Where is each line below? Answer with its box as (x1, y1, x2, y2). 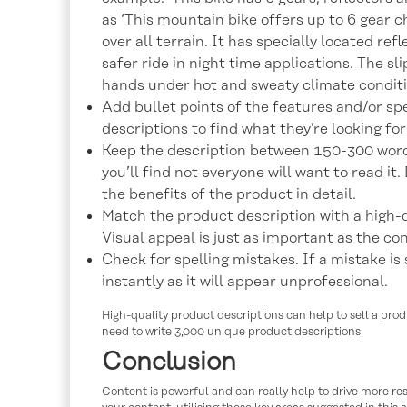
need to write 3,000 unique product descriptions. (102, 324, 363, 338)
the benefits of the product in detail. (102, 185, 356, 203)
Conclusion (102, 348, 236, 376)
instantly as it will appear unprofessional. (102, 273, 388, 290)
